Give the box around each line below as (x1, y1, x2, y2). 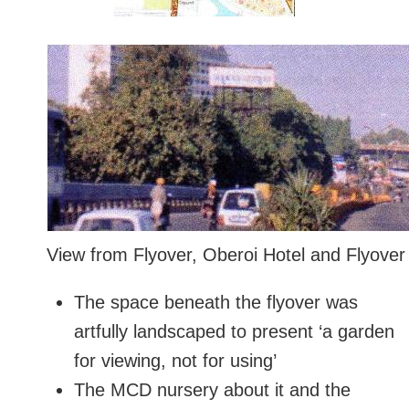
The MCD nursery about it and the (74, 380, 351, 401)
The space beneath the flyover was (74, 292, 358, 313)
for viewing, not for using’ (74, 351, 277, 372)
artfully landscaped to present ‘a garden (74, 321, 394, 342)
